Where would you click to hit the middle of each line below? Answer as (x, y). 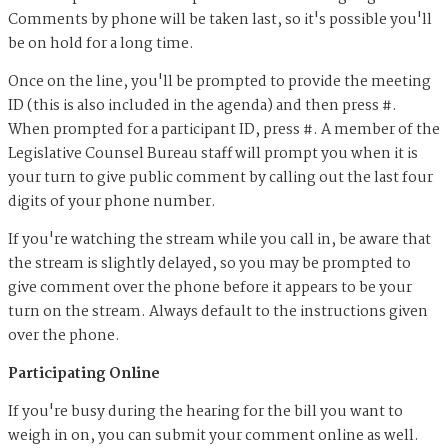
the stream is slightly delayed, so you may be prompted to (209, 264)
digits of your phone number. (112, 202)
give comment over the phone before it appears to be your (210, 288)
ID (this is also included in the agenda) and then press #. (202, 106)
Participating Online (84, 374)
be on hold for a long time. (101, 44)
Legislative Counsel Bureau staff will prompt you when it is (213, 154)
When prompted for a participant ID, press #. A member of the (224, 130)
